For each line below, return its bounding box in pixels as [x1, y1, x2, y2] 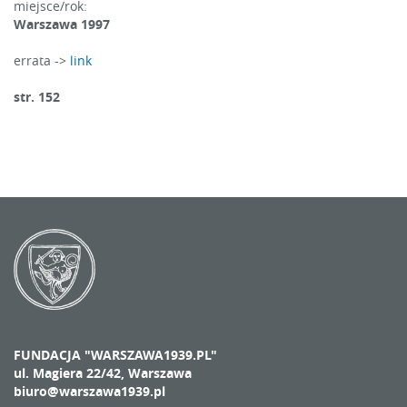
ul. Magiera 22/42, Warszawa [14, 364, 192, 382]
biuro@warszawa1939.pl [14, 382, 165, 401]
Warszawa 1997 [14, 15, 110, 33]
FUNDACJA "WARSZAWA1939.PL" [14, 346, 217, 364]
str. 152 [14, 87, 60, 105]
